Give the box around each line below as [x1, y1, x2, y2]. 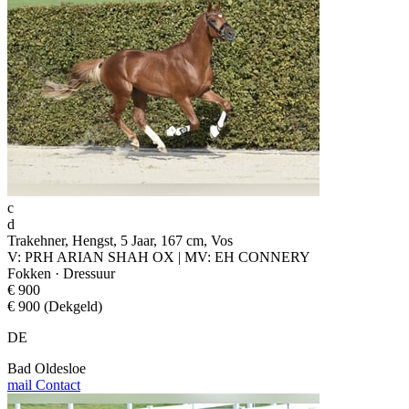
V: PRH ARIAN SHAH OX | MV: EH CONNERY [7, 248, 310, 265]
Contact [32, 376, 80, 393]
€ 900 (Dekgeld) [7, 298, 102, 314]
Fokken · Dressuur [7, 265, 115, 281]
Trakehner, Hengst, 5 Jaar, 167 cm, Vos [7, 232, 233, 248]
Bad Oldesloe [7, 360, 86, 376]
